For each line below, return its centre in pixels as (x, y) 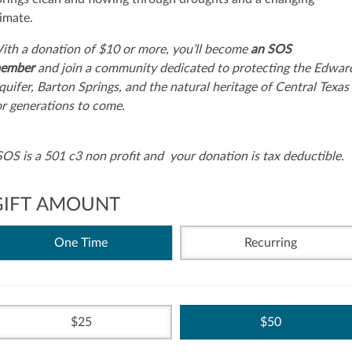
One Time (81, 242)
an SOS (271, 49)
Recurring (271, 242)
